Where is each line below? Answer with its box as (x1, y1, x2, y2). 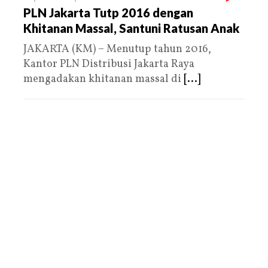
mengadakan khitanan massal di (23, 71, 184, 87)
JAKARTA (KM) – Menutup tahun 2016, (23, 41, 211, 57)
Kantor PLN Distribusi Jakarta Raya (23, 56, 194, 72)
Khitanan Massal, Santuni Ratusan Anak (23, 20, 239, 35)
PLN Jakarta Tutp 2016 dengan (23, 5, 193, 20)
